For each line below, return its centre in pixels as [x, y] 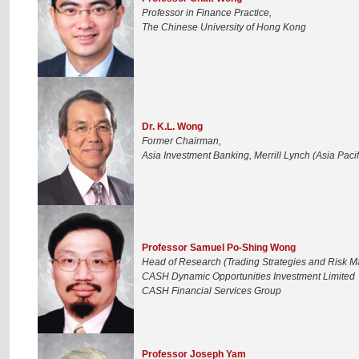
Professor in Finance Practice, [207, 12]
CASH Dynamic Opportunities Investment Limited [248, 276]
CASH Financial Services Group [212, 290]
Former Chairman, [182, 141]
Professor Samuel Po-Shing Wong [219, 247]
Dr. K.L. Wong [172, 126]
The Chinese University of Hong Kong [224, 27]
